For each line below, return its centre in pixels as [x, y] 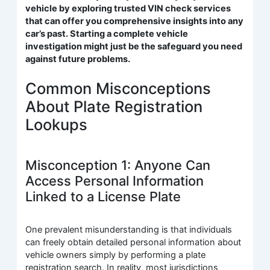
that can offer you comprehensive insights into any [135, 21]
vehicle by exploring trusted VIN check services [128, 8]
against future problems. [78, 59]
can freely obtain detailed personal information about [133, 243]
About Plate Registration [114, 107]
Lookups [57, 125]
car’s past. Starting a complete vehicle [107, 33]
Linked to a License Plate [103, 196]
